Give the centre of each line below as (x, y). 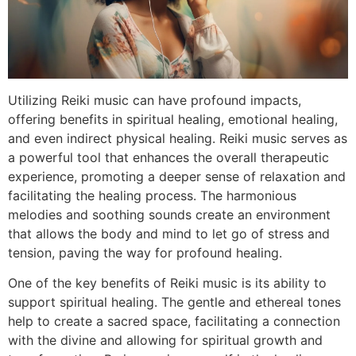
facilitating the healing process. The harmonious (152, 195)
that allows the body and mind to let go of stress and (169, 233)
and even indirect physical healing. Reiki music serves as (178, 138)
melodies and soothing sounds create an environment (169, 214)
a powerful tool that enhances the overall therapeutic (168, 157)
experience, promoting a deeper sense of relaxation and (177, 176)
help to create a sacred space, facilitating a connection (174, 321)
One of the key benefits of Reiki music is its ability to (167, 283)
